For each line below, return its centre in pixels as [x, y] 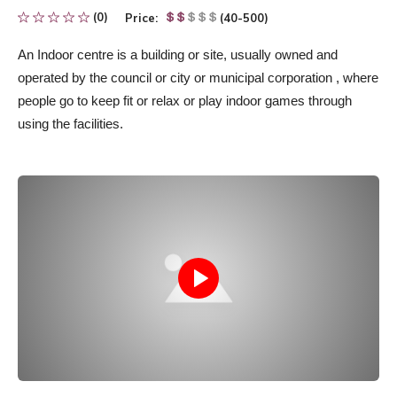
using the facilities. [70, 123]
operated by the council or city [106, 77]
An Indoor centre [67, 54]
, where [357, 77]
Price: [141, 17]
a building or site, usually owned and [232, 54]
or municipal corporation [265, 77]
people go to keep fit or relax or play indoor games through [185, 100]
